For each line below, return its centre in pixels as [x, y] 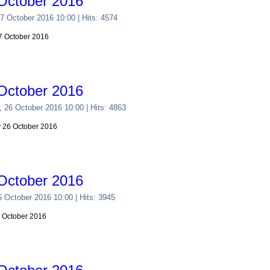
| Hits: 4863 [105, 108]
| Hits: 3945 [94, 197]
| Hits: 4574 [97, 18]
